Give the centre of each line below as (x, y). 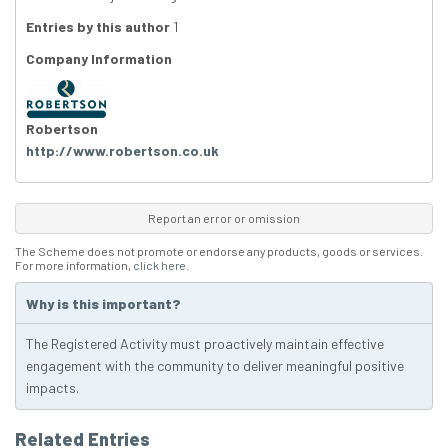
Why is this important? (103, 304)
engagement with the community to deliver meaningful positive (215, 366)
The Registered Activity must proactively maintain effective (205, 344)
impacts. (52, 388)
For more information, (74, 265)
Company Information (99, 59)
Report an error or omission (224, 218)
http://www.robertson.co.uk (122, 151)
